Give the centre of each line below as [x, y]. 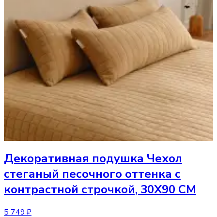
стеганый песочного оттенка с [92, 174]
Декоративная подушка [74, 158]
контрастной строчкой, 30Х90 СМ [100, 189]
